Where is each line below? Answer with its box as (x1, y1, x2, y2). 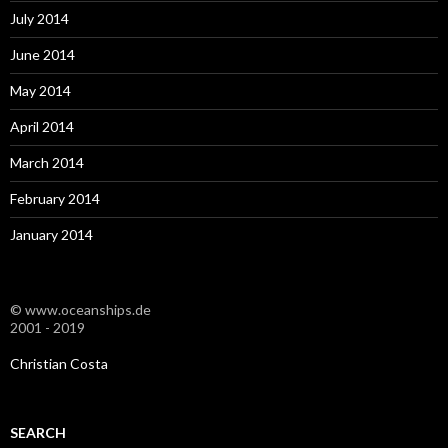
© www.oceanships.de (10, 301, 151, 318)
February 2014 (10, 190, 100, 207)
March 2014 (10, 154, 84, 171)
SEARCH (10, 424, 66, 441)
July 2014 (10, 10, 69, 27)
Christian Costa (10, 355, 108, 372)
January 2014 (10, 226, 93, 243)
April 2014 (10, 118, 74, 135)
